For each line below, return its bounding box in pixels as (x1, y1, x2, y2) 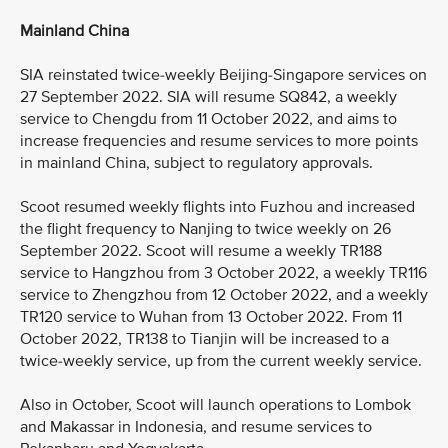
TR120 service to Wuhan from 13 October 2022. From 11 (20, 307, 402, 327)
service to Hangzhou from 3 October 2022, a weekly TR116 (20, 263, 427, 283)
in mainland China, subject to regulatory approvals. (20, 153, 373, 173)
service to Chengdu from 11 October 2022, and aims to (20, 109, 397, 129)
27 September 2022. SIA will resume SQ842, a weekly (20, 87, 397, 107)
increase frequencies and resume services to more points (20, 131, 418, 151)
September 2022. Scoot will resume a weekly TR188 (20, 241, 382, 261)
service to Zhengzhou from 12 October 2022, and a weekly (20, 285, 428, 305)
